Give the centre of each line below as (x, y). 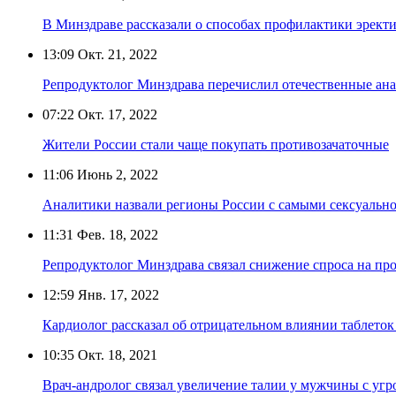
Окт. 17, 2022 (116, 114)
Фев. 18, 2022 (116, 234)
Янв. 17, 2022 (117, 294)
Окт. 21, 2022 (116, 54)
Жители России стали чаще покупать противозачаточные (216, 144)
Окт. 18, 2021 (116, 354)
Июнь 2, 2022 (116, 174)
